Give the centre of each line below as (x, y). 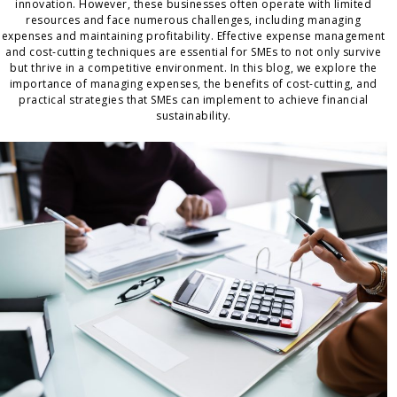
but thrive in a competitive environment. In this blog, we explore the (194, 68)
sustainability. (194, 116)
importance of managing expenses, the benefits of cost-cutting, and (193, 84)
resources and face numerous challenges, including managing (194, 20)
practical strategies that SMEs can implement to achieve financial (194, 100)
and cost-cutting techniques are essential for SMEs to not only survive (194, 52)
